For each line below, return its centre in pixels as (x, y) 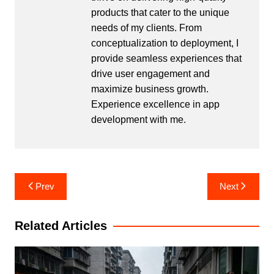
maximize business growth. (150, 89)
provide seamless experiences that (166, 58)
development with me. (138, 119)
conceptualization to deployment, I (165, 43)
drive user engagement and (150, 73)
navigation (49, 200)
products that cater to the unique (160, 12)
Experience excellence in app (155, 104)
